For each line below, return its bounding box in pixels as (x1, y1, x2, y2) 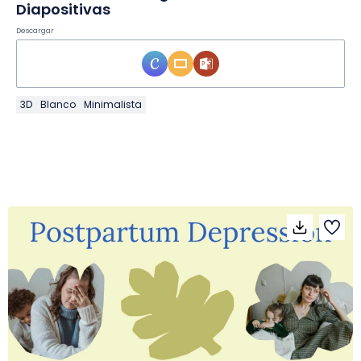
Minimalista (84, 97, 142, 111)
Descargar (16, 25, 54, 35)
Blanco (40, 97, 76, 111)
